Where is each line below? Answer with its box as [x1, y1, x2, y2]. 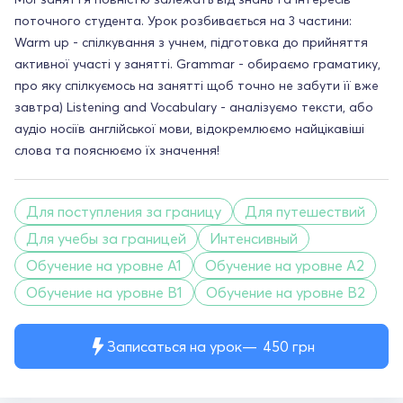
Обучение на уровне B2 [206, 282, 365, 301]
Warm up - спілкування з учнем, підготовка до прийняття [14, 33, 368, 50]
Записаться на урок [106, 336, 242, 355]
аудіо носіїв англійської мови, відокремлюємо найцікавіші [14, 120, 364, 137]
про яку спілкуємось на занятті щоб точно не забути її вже [14, 76, 379, 94]
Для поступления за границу [26, 201, 221, 220]
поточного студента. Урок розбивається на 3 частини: [14, 12, 352, 29]
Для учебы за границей [26, 228, 186, 247]
